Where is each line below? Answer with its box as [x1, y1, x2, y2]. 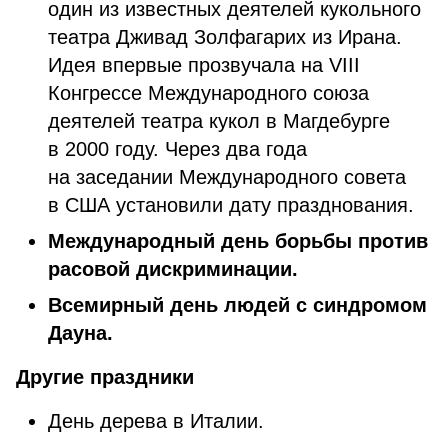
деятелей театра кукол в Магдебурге [48, 110, 390, 132]
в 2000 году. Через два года [48, 138, 307, 160]
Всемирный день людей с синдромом [48, 294, 427, 316]
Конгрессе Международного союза [48, 82, 369, 104]
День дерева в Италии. [48, 410, 264, 432]
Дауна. [48, 322, 113, 344]
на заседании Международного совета [48, 166, 406, 188]
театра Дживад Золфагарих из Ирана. [48, 26, 402, 48]
